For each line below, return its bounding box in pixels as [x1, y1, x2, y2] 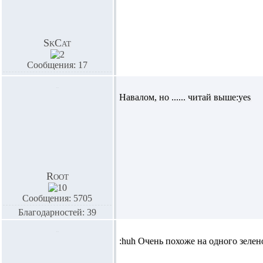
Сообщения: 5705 [22, 193, 92, 203]
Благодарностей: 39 [18, 207, 96, 217]
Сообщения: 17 [27, 60, 87, 70]
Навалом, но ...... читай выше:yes [119, 92, 251, 102]
